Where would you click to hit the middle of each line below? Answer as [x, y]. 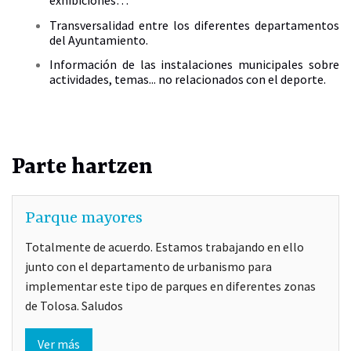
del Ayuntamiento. [99, 40]
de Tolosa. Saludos [74, 305]
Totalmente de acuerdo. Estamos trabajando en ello [165, 246]
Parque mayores [84, 218]
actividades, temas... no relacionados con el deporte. [188, 79]
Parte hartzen [82, 167]
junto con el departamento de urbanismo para [148, 266]
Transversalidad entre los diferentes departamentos [194, 25]
